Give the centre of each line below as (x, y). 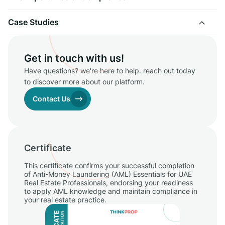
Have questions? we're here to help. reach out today (110, 70)
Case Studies (33, 22)
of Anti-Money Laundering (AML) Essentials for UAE (108, 174)
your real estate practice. (66, 199)
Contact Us (51, 98)
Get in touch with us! (74, 58)
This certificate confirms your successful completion (109, 165)
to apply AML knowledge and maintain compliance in (111, 191)
